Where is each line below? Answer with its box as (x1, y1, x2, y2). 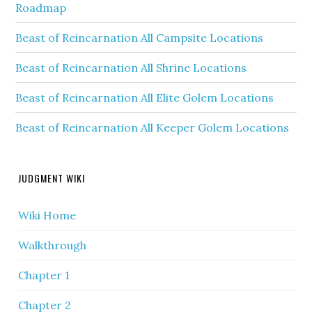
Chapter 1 (18, 268, 70, 282)
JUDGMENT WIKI (18, 171, 86, 185)
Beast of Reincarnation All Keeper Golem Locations (15, 120, 290, 134)
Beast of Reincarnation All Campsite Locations (15, 31, 264, 45)
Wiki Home (18, 208, 77, 222)
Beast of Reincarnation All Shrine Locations (15, 61, 247, 75)
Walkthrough (18, 238, 87, 252)
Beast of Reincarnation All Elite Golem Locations (15, 91, 274, 104)
